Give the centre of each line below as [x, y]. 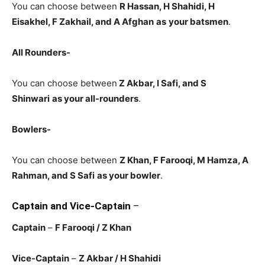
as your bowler [129, 175]
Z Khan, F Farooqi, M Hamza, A [184, 160]
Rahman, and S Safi [53, 175]
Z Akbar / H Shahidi [121, 258]
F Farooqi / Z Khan [94, 227]
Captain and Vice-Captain [71, 206]
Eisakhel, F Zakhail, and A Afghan [83, 21]
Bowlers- [31, 129]
